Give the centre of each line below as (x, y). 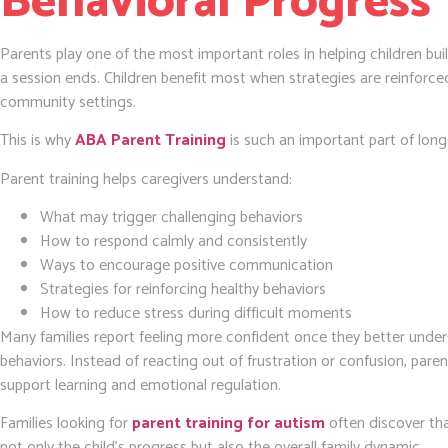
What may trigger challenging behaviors (171, 217)
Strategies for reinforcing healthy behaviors (183, 289)
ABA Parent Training (150, 141)
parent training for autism (228, 424)
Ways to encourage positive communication (186, 265)
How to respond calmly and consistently (173, 241)
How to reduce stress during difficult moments (196, 313)
